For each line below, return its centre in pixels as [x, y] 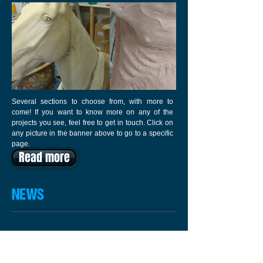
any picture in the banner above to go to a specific [92, 133]
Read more [44, 157]
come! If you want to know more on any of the [92, 112]
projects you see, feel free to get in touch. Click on [92, 123]
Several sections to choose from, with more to [92, 102]
